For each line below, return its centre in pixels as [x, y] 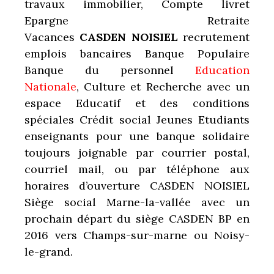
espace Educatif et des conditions [137, 103]
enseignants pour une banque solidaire [137, 136]
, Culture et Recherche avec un [163, 86]
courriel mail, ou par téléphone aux [137, 169]
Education [222, 70]
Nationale [50, 86]
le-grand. [49, 251]
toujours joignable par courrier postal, [137, 152]
